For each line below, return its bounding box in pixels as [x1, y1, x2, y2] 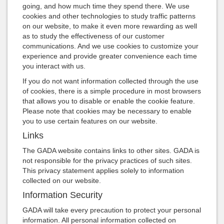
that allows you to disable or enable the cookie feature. [22, 97, 195, 105]
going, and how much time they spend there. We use [22, 2, 189, 10]
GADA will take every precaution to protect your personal [22, 206, 201, 214]
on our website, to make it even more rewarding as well [22, 22, 197, 30]
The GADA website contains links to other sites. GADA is [22, 146, 199, 155]
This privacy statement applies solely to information [22, 166, 184, 175]
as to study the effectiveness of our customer [22, 32, 164, 40]
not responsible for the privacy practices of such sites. [22, 156, 192, 165]
